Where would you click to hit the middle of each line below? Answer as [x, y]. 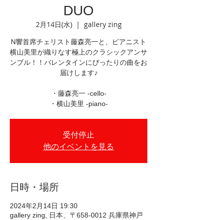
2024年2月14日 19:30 [44, 206]
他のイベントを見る [79, 147]
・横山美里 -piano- [79, 104]
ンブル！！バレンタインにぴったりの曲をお [79, 62]
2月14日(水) [54, 24]
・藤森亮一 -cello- [79, 93]
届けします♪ [79, 73]
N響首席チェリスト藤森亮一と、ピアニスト [79, 42]
